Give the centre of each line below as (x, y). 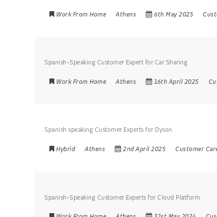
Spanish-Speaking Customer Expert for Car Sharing (116, 62)
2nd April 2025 (144, 149)
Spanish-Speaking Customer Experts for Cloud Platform (122, 197)
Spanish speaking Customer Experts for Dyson (108, 130)
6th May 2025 (174, 14)
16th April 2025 (177, 81)
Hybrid (66, 149)
